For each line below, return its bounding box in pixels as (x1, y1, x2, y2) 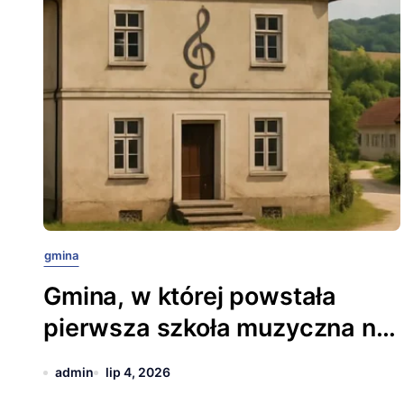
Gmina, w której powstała (43, 281, 337, 311)
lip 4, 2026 (106, 364, 170, 380)
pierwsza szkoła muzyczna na (43, 313, 390, 343)
